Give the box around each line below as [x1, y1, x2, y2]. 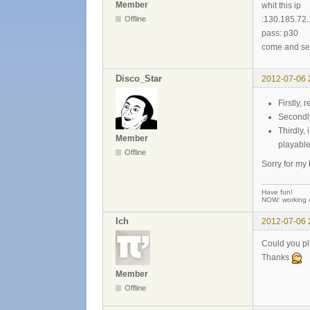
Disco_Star [116, 73, 162, 84]
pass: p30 [262, 28, 298, 39]
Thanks [262, 252, 291, 262]
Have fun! [262, 188, 293, 196]
